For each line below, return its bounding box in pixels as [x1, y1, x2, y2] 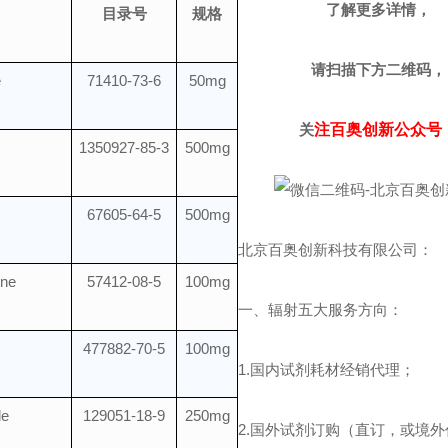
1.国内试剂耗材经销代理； [238, 361, 416, 378]
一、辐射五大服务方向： [238, 301, 404, 318]
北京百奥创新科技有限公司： [238, 241, 434, 258]
